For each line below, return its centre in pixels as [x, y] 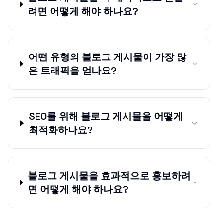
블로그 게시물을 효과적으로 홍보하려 [109, 176]
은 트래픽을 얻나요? [72, 71]
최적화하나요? [61, 130]
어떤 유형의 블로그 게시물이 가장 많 [107, 57]
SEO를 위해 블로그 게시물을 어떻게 [106, 116]
